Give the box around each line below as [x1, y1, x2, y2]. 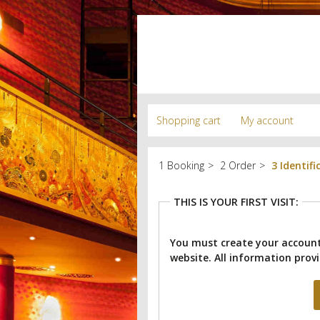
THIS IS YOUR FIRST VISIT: [174, 195, 299, 209]
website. [170, 251, 214, 264]
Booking [167, 159, 204, 172]
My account [241, 114, 294, 127]
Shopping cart [156, 114, 221, 127]
